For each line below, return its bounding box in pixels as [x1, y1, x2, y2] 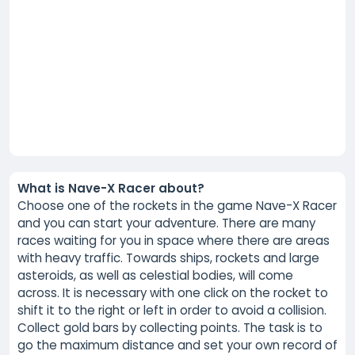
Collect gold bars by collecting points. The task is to [17, 319, 323, 336]
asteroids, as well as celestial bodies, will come [17, 266, 293, 284]
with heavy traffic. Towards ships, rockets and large [17, 249, 319, 266]
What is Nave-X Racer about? [17, 179, 204, 197]
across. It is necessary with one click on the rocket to [17, 284, 328, 301]
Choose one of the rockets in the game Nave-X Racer [17, 197, 337, 214]
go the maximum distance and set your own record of [17, 336, 338, 353]
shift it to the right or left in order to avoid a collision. [17, 301, 326, 319]
